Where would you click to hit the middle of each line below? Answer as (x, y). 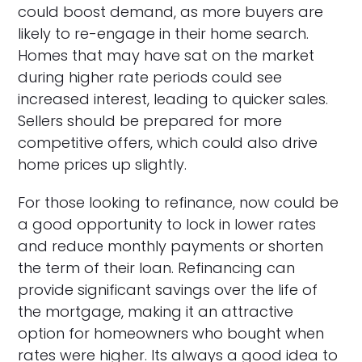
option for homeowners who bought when (171, 334)
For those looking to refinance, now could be (179, 203)
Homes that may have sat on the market (166, 56)
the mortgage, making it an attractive (156, 312)
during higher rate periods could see (150, 78)
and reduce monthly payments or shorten (171, 246)
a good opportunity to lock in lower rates (167, 225)
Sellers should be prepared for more (150, 121)
